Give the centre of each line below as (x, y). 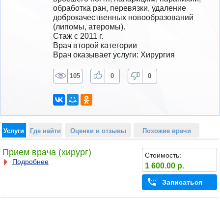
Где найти (45, 131)
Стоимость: (163, 155)
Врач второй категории (95, 45)
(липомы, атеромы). (89, 27)
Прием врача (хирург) (47, 152)
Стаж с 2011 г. (78, 36)
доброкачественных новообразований (123, 17)
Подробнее (30, 162)
